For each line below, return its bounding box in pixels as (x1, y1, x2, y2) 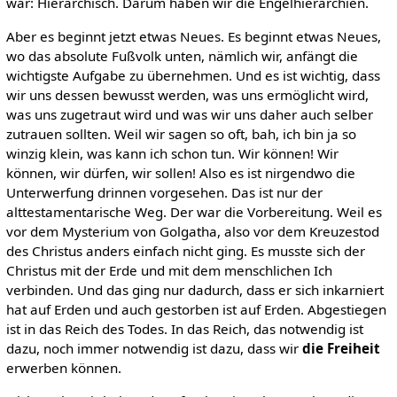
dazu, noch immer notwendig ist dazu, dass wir (5, 339, 302, 357)
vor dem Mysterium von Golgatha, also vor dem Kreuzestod (5, 222, 379, 240)
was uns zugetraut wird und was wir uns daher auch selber (5, 105, 373, 123)
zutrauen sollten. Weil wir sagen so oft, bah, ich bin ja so (5, 124, 356, 143)
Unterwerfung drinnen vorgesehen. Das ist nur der (5, 183, 323, 201)
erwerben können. (5, 358, 121, 377)
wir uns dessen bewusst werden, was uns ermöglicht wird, (5, 85, 369, 104)
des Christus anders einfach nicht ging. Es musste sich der (5, 241, 365, 260)
